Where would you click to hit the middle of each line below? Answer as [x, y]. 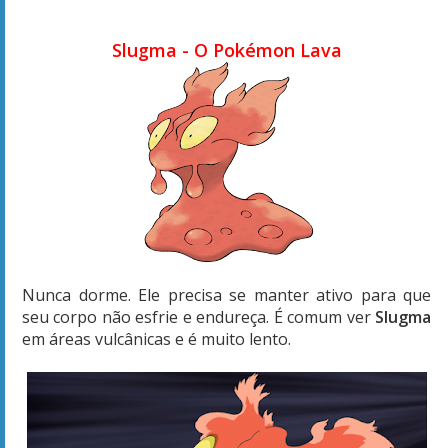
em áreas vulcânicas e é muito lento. [158, 338]
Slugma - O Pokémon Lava [226, 49]
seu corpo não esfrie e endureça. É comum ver [198, 316]
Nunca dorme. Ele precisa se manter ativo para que [226, 294]
